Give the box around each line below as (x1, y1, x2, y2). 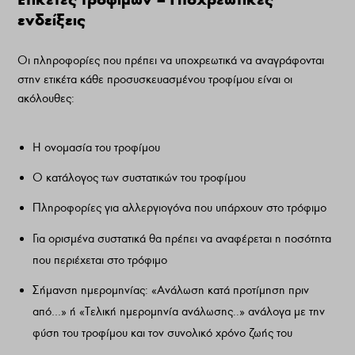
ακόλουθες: (17, 91, 75, 106)
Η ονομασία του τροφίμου (32, 140, 160, 155)
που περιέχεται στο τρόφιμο (32, 252, 167, 267)
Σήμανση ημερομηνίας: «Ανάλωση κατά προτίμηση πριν (32, 282, 309, 297)
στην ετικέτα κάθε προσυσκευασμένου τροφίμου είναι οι (17, 72, 293, 87)
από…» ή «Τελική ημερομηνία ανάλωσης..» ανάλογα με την (32, 303, 325, 319)
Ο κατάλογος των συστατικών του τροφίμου (32, 170, 246, 185)
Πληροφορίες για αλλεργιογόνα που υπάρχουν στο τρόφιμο (32, 200, 326, 216)
